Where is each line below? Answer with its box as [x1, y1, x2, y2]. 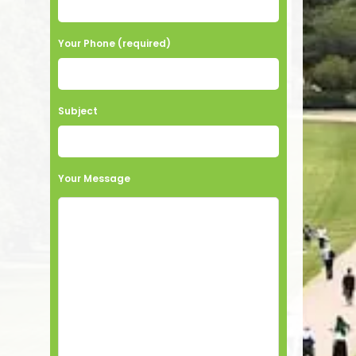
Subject [58, 103, 99, 118]
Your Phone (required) [58, 36, 172, 50]
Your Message [58, 171, 131, 185]
